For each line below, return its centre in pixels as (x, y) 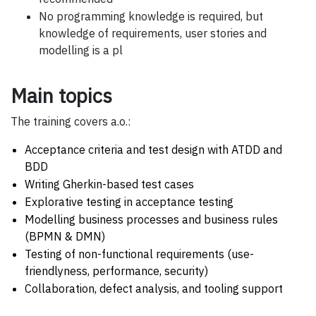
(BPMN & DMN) (65, 236)
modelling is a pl (81, 50)
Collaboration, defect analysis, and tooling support (154, 288)
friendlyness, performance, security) (116, 271)
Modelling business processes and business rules (151, 219)
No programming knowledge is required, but (151, 16)
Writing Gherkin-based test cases (109, 184)
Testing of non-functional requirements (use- (139, 254)
